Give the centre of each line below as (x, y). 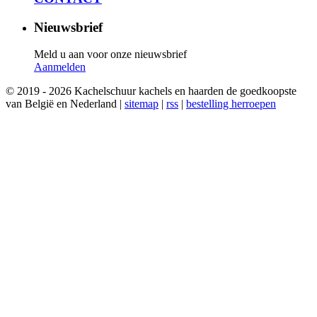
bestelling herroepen (231, 104)
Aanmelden (60, 67)
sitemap (142, 104)
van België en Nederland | (65, 104)
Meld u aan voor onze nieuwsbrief (110, 54)
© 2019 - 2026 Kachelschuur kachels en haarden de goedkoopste (151, 91)
